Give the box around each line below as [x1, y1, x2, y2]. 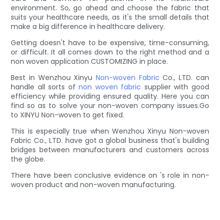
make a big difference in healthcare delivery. [11, 21, 165, 31]
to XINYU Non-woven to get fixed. [11, 110, 125, 120]
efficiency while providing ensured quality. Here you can [11, 91, 209, 101]
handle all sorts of [11, 82, 79, 92]
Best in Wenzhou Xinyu [11, 72, 96, 82]
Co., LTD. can [159, 72, 209, 82]
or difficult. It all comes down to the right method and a [11, 47, 209, 57]
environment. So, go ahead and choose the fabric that [11, 2, 209, 13]
